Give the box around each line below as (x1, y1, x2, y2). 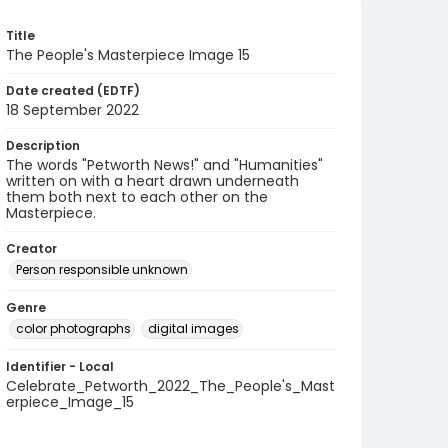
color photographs (16, 320, 131, 337)
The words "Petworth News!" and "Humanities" (6, 155, 323, 175)
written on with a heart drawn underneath (6, 171, 299, 191)
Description (6, 137, 80, 154)
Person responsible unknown (16, 261, 188, 278)
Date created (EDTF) (6, 82, 140, 99)
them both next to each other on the (6, 187, 268, 207)
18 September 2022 (6, 100, 139, 120)
